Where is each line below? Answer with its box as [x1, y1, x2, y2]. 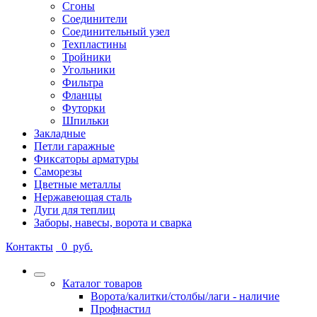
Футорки [62, 102, 105, 115]
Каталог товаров [62, 277, 142, 290]
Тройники [62, 51, 111, 64]
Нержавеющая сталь [34, 191, 132, 204]
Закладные [34, 127, 86, 140]
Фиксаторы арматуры [34, 153, 139, 166]
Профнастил [91, 303, 151, 316]
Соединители [62, 13, 127, 25]
